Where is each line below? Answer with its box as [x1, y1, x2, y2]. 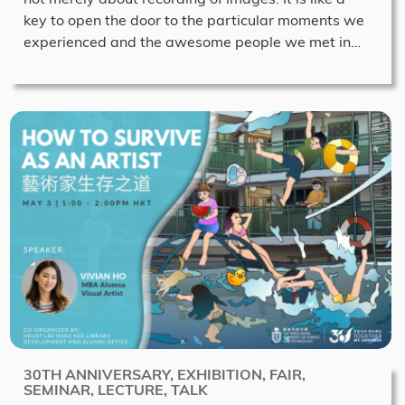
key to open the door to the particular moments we [24, 10, 364, 29]
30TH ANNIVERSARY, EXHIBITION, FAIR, [24, 365, 306, 384]
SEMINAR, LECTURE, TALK [24, 381, 208, 400]
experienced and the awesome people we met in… [24, 32, 361, 51]
